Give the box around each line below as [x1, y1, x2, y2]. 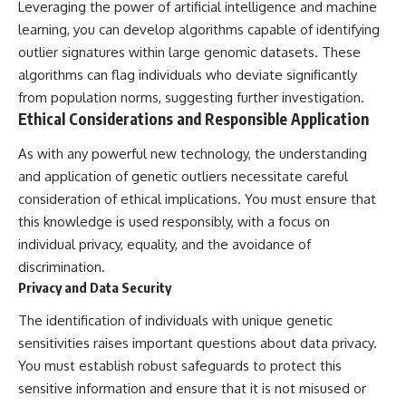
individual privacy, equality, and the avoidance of [18, 235, 311, 253]
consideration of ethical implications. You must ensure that [18, 189, 376, 208]
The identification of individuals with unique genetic [18, 312, 333, 330]
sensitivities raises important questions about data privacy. [18, 334, 377, 353]
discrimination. [18, 257, 105, 275]
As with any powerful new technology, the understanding [18, 144, 367, 162]
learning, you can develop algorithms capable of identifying [18, 21, 380, 39]
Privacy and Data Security [18, 278, 171, 295]
